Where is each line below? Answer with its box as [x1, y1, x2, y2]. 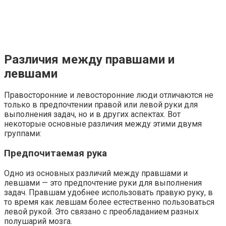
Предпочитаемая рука [4, 148, 107, 159]
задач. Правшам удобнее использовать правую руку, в [4, 187, 213, 197]
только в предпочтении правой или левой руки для [4, 100, 198, 110]
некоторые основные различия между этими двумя [4, 119, 202, 129]
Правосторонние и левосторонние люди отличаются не [4, 90, 213, 100]
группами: [4, 129, 41, 139]
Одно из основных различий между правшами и [4, 168, 188, 178]
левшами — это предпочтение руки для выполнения [4, 178, 202, 188]
